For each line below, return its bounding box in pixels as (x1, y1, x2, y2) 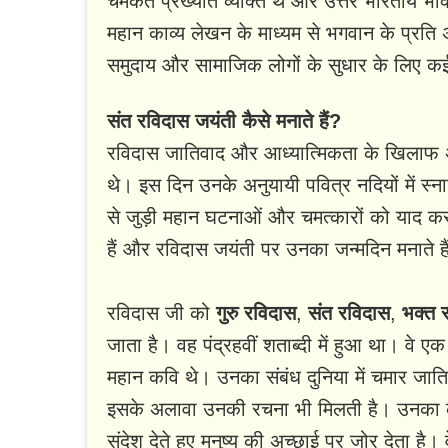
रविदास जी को (107, 302, 216, 325)
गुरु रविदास (216, 302, 296, 325)
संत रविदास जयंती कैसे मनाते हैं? (107, 110, 341, 133)
